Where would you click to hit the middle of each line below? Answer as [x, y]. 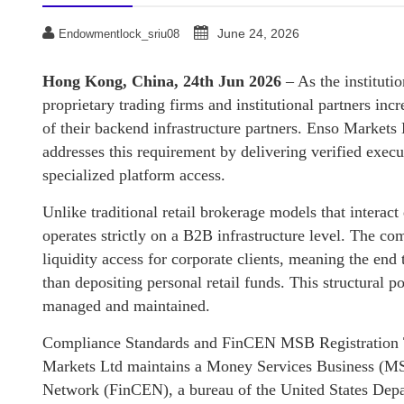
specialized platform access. [134, 175]
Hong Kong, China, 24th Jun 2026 [162, 81]
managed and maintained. [126, 306]
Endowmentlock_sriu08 [119, 34]
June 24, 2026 [258, 33]
